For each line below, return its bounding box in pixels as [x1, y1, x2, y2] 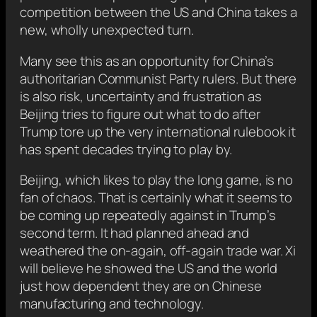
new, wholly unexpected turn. [20, 21, 195, 40]
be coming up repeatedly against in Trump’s [20, 206, 276, 225]
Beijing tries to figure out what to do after [20, 104, 260, 123]
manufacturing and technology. [20, 294, 204, 313]
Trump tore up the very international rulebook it [20, 122, 296, 141]
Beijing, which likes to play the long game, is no [20, 171, 294, 190]
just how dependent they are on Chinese [20, 277, 263, 296]
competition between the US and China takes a [20, 3, 297, 22]
